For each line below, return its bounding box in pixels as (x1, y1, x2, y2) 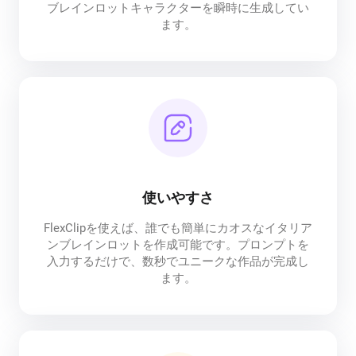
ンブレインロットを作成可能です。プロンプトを (47, 237, 309, 252)
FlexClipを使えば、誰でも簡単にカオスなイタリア (44, 220, 312, 235)
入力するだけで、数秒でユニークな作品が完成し (47, 253, 309, 269)
